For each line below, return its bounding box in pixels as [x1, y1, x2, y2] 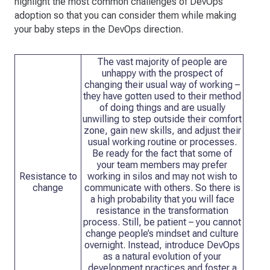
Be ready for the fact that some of [92, 148, 232, 160]
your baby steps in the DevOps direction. [14, 24, 183, 36]
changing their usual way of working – [84, 79, 240, 91]
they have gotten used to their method [83, 90, 241, 102]
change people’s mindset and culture [86, 228, 239, 240]
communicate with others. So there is [84, 182, 240, 194]
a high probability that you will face [90, 193, 234, 206]
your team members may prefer [97, 159, 227, 171]
